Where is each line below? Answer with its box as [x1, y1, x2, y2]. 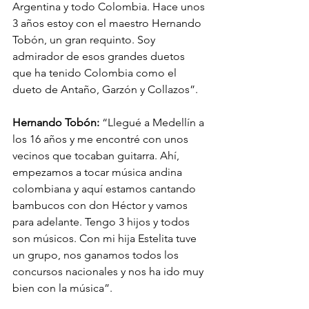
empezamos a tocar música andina [12, 165, 185, 179]
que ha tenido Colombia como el [12, 66, 179, 79]
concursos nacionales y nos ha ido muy [12, 264, 206, 278]
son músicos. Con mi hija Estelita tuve [12, 231, 199, 245]
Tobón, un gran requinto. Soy [12, 32, 158, 46]
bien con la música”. [12, 281, 112, 295]
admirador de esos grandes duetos [12, 49, 188, 63]
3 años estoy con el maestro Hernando [12, 16, 204, 30]
